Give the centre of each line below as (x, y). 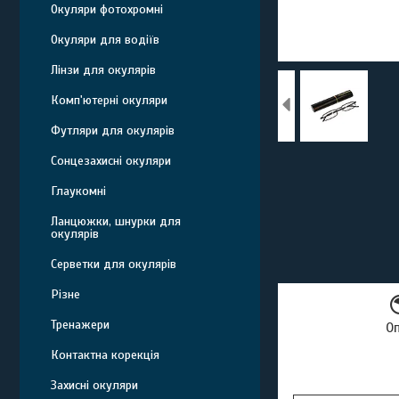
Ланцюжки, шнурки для (116, 221)
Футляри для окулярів (113, 130)
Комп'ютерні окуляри (109, 100)
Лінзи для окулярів (103, 70)
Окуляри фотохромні (107, 9)
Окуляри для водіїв (105, 40)
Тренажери (80, 325)
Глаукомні (78, 191)
